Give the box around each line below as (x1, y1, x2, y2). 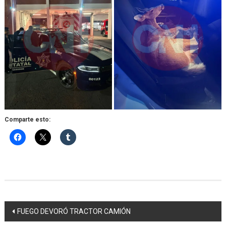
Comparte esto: (4, 116, 50, 124)
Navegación (4, 201, 77, 218)
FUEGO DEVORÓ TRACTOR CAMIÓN (17, 207, 131, 216)
